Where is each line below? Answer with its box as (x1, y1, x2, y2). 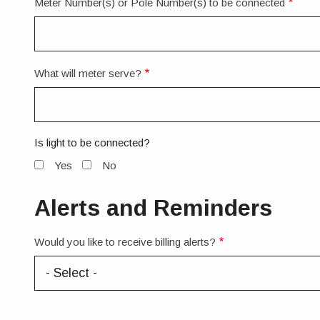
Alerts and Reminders (34, 194, 272, 221)
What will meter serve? (34, 67, 141, 80)
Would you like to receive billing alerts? (34, 235, 216, 248)
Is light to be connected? (34, 136, 150, 149)
